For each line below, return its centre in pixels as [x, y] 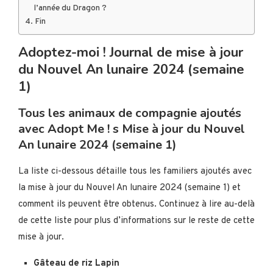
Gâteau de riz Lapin [76, 263]
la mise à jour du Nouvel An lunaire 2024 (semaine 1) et [129, 188]
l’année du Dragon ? [70, 8]
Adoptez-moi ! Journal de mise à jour [131, 52]
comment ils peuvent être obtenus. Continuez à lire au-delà [136, 204]
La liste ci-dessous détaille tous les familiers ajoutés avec [135, 171]
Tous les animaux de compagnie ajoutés [130, 113]
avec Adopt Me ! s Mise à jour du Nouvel [132, 129]
